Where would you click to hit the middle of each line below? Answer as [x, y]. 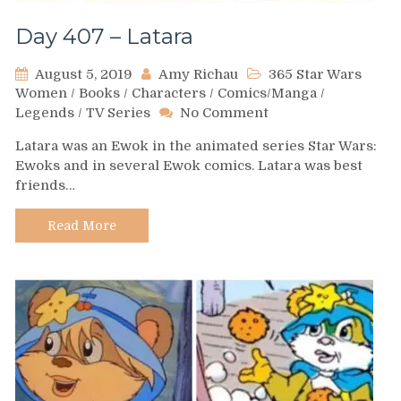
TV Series [118, 112]
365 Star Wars [315, 74]
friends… [45, 185]
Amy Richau [198, 74]
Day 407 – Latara [104, 36]
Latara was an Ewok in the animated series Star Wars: [196, 145]
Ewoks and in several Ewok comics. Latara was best [189, 165]
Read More [82, 225]
